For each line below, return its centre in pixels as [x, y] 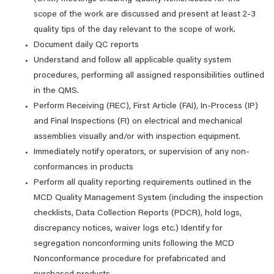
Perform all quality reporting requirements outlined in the [143, 183]
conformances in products [83, 168]
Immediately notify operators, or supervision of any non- [142, 152]
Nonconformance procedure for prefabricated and [130, 259]
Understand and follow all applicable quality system [132, 61]
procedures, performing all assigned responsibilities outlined [149, 76]
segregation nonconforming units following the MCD [134, 244]
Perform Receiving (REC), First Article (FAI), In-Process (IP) [146, 106]
